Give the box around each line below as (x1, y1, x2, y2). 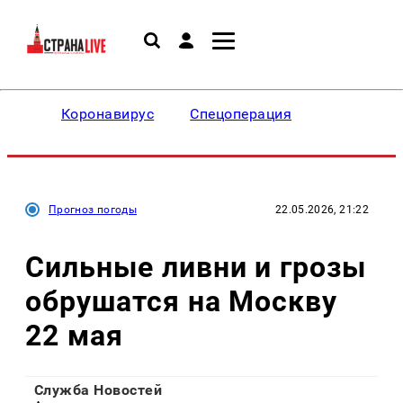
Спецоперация (190, 105, 292, 122)
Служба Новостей (34, 381, 163, 399)
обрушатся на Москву (25, 283, 338, 318)
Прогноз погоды (49, 203, 138, 216)
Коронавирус (61, 105, 155, 122)
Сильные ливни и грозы (25, 249, 367, 284)
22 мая (25, 318, 123, 353)
